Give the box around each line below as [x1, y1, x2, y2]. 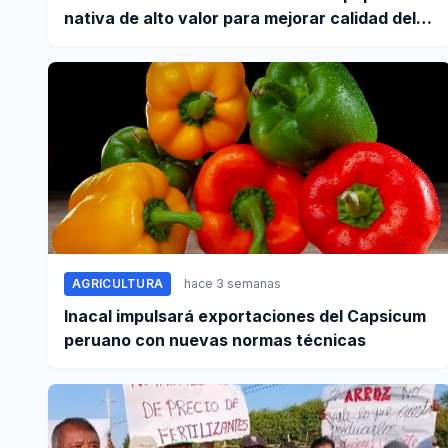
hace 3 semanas [184, 276, 282, 292]
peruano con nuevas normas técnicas [64, 330, 366, 351]
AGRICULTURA [72, 276, 164, 292]
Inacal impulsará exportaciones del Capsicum [64, 306, 426, 327]
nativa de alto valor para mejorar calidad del [64, 8, 416, 29]
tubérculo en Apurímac [64, 32, 247, 53]
